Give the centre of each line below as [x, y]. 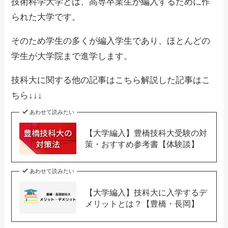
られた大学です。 [46, 17]
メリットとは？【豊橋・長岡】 [142, 203]
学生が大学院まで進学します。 [72, 56]
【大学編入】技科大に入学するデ [146, 192]
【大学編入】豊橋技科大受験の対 [146, 133]
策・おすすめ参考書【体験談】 [142, 144]
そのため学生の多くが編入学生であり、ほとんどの [111, 41]
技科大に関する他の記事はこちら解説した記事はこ [111, 80]
